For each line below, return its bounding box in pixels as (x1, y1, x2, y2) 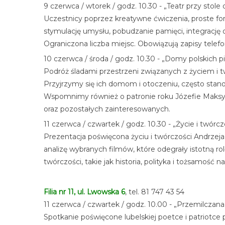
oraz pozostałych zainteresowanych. (44, 104, 170, 114)
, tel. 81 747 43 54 (125, 187, 184, 196)
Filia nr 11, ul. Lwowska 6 (44, 187, 125, 196)
